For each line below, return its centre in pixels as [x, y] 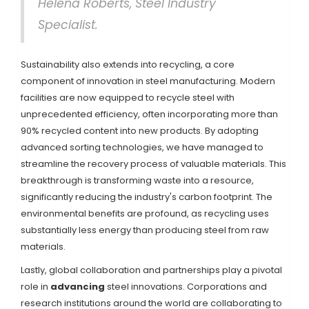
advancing [78, 287]
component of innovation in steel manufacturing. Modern [148, 81]
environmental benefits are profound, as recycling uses [145, 214]
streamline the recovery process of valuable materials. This [153, 164]
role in [36, 287]
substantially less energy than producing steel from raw [145, 230]
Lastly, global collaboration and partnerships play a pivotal [151, 270]
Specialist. [68, 25]
